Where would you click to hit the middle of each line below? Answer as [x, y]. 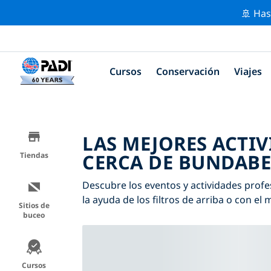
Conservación [188, 71]
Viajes [248, 71]
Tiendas [34, 155]
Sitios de [34, 205]
